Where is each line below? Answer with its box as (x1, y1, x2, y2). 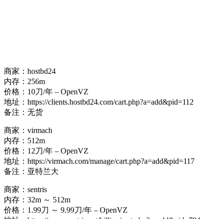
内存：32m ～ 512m (4, 196, 70, 204)
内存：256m (4, 77, 45, 86)
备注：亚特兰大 (4, 167, 59, 176)
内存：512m (4, 136, 45, 145)
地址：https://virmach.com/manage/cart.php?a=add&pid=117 (4, 157, 195, 166)
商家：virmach (4, 126, 52, 135)
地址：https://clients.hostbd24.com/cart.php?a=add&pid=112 (4, 98, 194, 107)
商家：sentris (4, 185, 47, 194)
